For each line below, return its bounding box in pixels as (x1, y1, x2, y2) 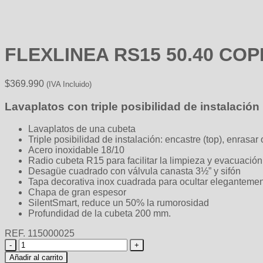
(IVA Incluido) (46, 79, 92, 89)
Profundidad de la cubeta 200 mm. (28, 208, 171, 219)
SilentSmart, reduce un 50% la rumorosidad (28, 198, 209, 208)
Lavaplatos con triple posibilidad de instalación (5, 100, 259, 113)
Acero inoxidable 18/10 (28, 145, 124, 156)
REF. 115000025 (5, 228, 75, 239)
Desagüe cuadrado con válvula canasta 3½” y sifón (28, 166, 241, 177)
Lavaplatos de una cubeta (28, 124, 136, 134)
